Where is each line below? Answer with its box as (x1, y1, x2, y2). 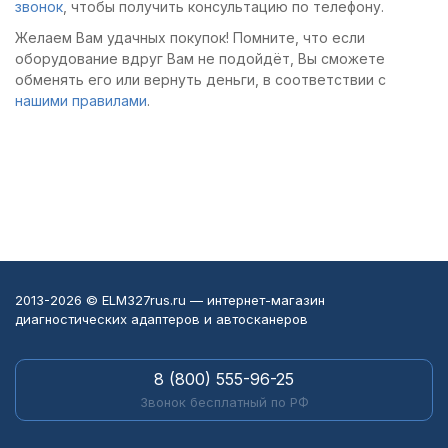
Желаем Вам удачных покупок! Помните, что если (15, 29, 365, 46)
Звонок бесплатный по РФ (139, 394, 309, 410)
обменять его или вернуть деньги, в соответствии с (15, 71, 386, 88)
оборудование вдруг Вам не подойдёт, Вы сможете (15, 50, 385, 67)
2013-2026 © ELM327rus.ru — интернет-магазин (15, 292, 325, 308)
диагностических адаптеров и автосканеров (15, 311, 308, 327)
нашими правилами (15, 92, 147, 109)
